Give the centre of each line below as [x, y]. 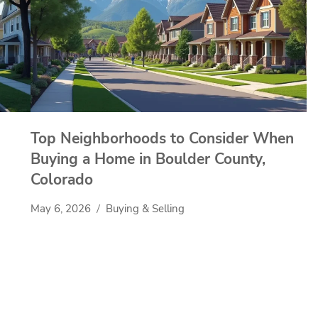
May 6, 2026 [61, 209]
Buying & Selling [145, 209]
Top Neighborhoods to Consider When [162, 139]
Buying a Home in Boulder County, [148, 159]
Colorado [62, 180]
